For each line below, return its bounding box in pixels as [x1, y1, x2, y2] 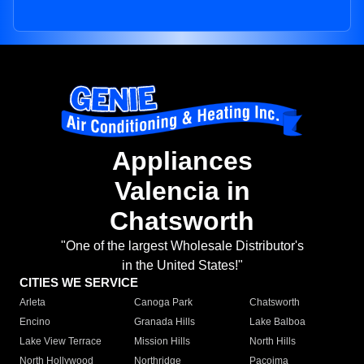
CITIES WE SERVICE [19, 275, 138, 290]
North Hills [249, 336, 296, 348]
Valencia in [114, 176, 250, 206]
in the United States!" [121, 258, 243, 273]
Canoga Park [134, 297, 193, 309]
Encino [19, 316, 50, 328]
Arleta [19, 297, 45, 309]
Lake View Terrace [19, 336, 102, 348]
